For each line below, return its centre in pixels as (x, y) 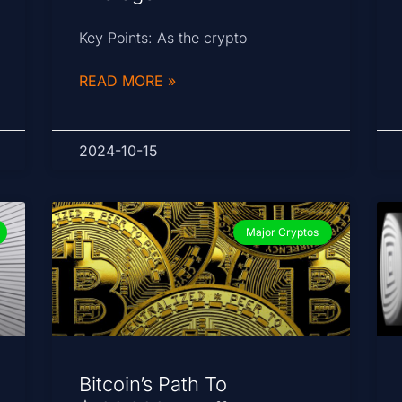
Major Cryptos (283, 232)
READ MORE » (128, 80)
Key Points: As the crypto (163, 37)
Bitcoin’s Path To (153, 385)
